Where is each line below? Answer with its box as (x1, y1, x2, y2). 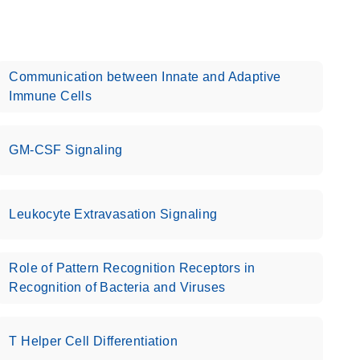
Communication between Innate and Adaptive (9, 70, 281, 84)
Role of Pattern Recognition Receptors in (9, 261, 256, 275)
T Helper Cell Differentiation (9, 334, 178, 348)
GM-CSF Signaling (9, 143, 123, 157)
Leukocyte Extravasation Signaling (9, 207, 218, 221)
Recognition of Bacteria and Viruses (9, 280, 226, 294)
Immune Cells (9, 89, 92, 103)
